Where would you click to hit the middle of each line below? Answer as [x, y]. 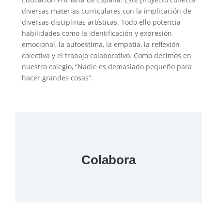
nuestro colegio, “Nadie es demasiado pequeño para [107, 67]
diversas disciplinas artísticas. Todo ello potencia [101, 22]
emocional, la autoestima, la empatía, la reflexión [101, 45]
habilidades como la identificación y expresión [97, 33]
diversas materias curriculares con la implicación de [106, 11]
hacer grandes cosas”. [57, 78]
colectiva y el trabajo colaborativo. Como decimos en [106, 56]
